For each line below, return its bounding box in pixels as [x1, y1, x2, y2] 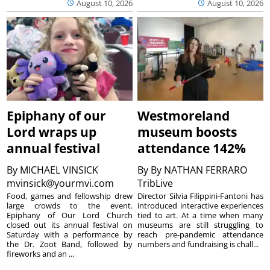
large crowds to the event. [7, 200, 133, 212]
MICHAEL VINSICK [20, 163, 99, 177]
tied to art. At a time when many [137, 210, 263, 221]
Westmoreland [137, 107, 230, 125]
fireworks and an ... [7, 248, 75, 260]
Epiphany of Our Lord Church [7, 210, 133, 221]
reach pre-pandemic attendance [137, 229, 263, 240]
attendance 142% [137, 140, 246, 157]
